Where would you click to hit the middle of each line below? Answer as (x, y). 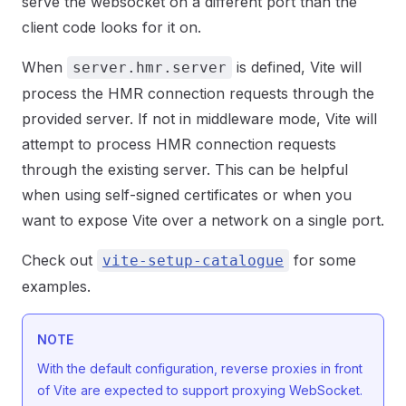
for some (323, 260)
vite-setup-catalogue (193, 261)
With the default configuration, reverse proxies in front (200, 368)
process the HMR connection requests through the (198, 93)
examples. (56, 286)
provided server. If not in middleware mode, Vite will (199, 119)
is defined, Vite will (297, 67)
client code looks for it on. (111, 27)
